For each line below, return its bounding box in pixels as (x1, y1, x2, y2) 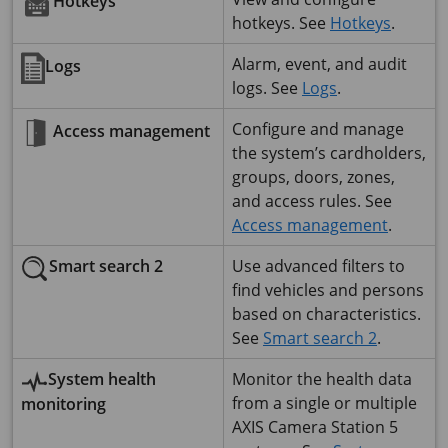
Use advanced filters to (232, 255, 405, 277)
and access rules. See (232, 190, 392, 212)
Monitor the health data (232, 368, 412, 390)
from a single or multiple (232, 392, 417, 414)
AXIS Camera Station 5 (232, 416, 398, 438)
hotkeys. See (232, 12, 330, 34)
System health (48, 368, 156, 390)
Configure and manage (232, 118, 404, 140)
